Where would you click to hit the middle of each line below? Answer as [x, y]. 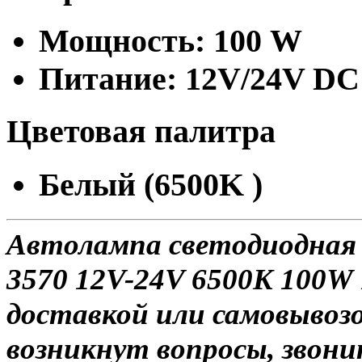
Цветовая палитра [141, 132]
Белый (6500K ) [151, 185]
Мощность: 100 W [170, 40]
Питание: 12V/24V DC [199, 78]
